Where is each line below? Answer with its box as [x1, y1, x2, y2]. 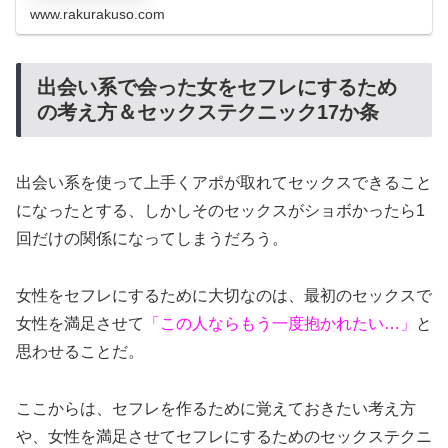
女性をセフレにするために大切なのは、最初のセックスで [16, 287, 432, 305]
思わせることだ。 [16, 343, 144, 361]
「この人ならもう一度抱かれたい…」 [144, 315, 416, 333]
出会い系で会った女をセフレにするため [37, 76, 397, 99]
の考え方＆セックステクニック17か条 [37, 101, 379, 124]
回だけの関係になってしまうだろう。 [16, 230, 288, 248]
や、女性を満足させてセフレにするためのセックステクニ [16, 428, 432, 446]
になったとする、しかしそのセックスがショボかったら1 [16, 202, 425, 220]
